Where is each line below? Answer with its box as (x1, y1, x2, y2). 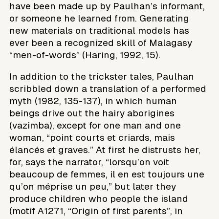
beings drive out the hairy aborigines (9, 108, 175, 118)
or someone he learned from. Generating (9, 13, 190, 23)
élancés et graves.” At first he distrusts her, (9, 144, 201, 155)
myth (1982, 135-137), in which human (9, 95, 177, 106)
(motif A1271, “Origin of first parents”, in (9, 205, 183, 216)
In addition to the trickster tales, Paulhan (9, 71, 195, 82)
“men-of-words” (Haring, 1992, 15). (9, 49, 161, 60)
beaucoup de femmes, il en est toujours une (9, 169, 205, 179)
